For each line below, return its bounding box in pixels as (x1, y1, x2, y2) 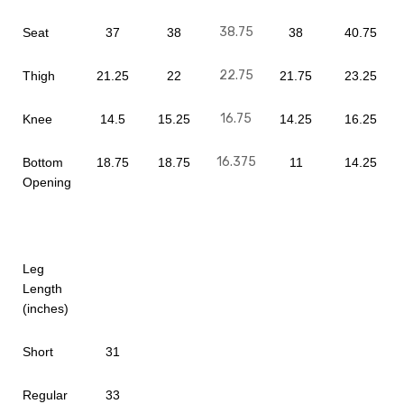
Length (23, 281, 62, 296)
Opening (23, 175, 71, 189)
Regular (23, 388, 68, 402)
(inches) (23, 301, 69, 316)
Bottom (23, 155, 63, 170)
